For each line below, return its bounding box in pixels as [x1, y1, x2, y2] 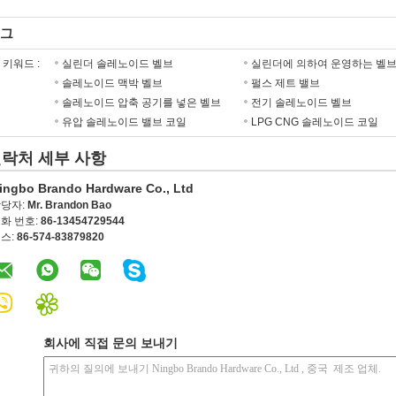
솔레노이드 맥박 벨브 [62, 77, 163, 89]
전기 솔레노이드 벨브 [250, 96, 352, 109]
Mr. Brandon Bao [27, 199, 111, 211]
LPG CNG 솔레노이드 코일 [250, 116, 378, 128]
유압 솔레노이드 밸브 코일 [62, 116, 187, 128]
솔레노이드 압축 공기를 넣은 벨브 [62, 96, 221, 109]
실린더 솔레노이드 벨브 [62, 57, 173, 70]
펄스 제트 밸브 [250, 77, 320, 89]
